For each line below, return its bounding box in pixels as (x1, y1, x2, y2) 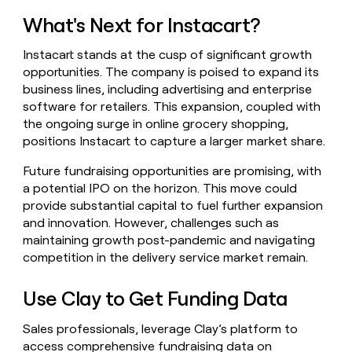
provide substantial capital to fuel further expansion (23, 198, 324, 214)
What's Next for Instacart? (23, 13, 260, 37)
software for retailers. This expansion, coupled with (23, 99, 321, 115)
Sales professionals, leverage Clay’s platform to (23, 321, 299, 336)
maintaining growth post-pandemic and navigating (23, 233, 316, 248)
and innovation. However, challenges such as (23, 215, 280, 231)
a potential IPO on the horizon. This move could (23, 181, 298, 196)
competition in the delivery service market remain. (23, 250, 309, 266)
